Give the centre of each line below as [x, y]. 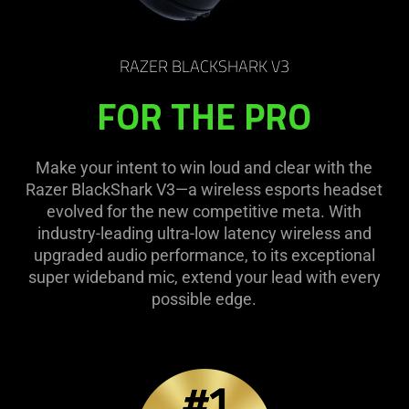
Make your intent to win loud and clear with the [204, 167]
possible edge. [204, 299]
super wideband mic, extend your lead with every [204, 277]
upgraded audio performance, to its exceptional [204, 255]
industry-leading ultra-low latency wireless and [204, 233]
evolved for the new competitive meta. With [204, 211]
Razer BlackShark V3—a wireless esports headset [204, 189]
